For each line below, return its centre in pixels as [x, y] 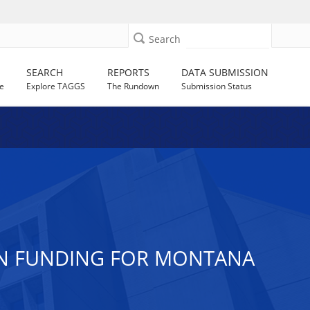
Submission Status [217, 86]
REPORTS [129, 72]
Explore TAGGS [56, 86]
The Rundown [134, 86]
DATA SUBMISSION [225, 72]
